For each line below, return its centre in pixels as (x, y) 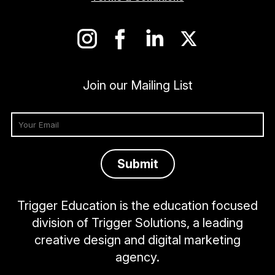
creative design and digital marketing (137, 240)
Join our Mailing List (137, 86)
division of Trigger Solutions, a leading (137, 223)
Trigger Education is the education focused (137, 206)
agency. (137, 258)
